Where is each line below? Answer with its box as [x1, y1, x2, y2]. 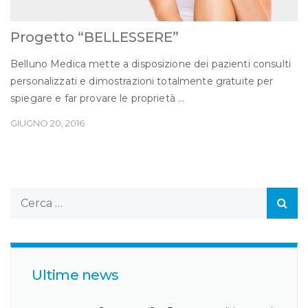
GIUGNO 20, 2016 [10, 117, 85, 129]
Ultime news [32, 266, 119, 283]
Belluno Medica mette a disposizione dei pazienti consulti [10, 57, 291, 70]
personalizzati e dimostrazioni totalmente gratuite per [10, 74, 274, 87]
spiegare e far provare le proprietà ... [10, 91, 185, 104]
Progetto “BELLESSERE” [10, 28, 179, 45]
